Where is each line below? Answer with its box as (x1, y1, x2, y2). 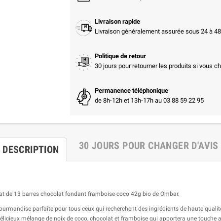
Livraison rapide (94, 17, 140, 25)
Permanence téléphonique (94, 86, 168, 94)
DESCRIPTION (2, 143, 59, 155)
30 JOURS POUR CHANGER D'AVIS (78, 139, 219, 151)
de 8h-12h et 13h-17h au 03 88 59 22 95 (94, 96, 204, 104)
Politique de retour (94, 52, 146, 60)
